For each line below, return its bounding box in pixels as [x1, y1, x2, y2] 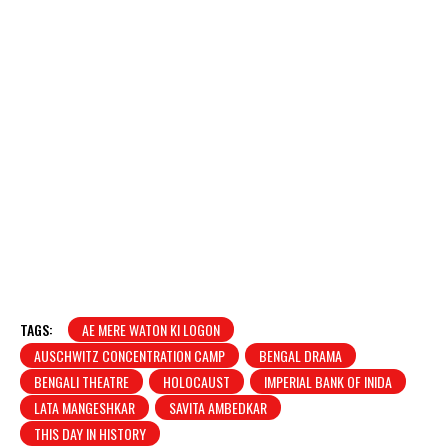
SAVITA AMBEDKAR [169, 396, 267, 418]
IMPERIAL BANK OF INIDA [264, 370, 392, 392]
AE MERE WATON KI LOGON [82, 318, 220, 340]
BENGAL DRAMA [259, 344, 342, 366]
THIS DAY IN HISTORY [34, 422, 146, 444]
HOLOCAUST [163, 370, 230, 392]
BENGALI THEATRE [34, 370, 129, 392]
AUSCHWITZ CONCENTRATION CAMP [34, 344, 225, 366]
